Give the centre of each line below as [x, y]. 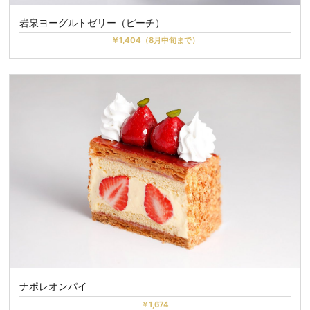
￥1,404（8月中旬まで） [155, 40]
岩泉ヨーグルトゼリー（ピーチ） [92, 22]
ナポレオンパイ [54, 286]
